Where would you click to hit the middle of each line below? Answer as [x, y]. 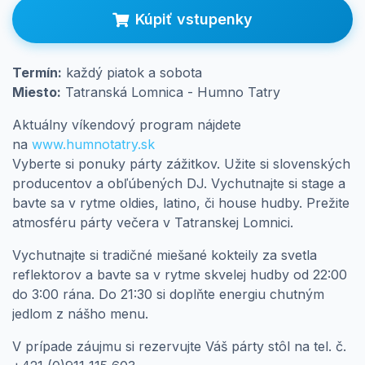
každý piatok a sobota [132, 73]
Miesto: [37, 92]
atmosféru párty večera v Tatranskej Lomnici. [155, 223]
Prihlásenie [81, 12]
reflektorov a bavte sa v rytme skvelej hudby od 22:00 [180, 275]
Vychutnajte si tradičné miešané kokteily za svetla [165, 255]
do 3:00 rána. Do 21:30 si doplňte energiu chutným [168, 295]
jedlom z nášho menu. [82, 314]
